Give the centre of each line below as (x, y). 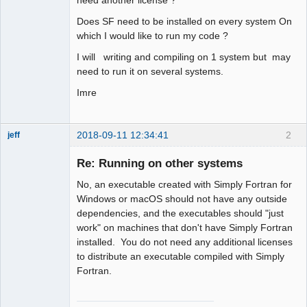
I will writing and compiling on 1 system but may (184, 57)
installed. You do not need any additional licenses (185, 242)
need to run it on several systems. (150, 71)
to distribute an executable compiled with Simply (181, 257)
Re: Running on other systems (160, 163)
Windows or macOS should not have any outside (182, 199)
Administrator (32, 147)
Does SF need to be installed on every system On (184, 21)
